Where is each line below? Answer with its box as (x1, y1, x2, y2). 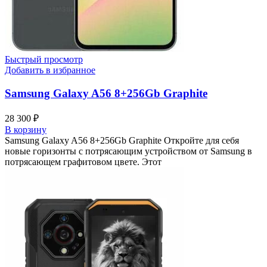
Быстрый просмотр (5, 54, 83, 65)
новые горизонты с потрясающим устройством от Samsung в (5, 145, 252, 156)
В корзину (5, 124, 46, 135)
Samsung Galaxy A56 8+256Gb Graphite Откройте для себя (5, 135, 239, 145)
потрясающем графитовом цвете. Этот (5, 156, 162, 167)
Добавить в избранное (5, 65, 95, 76)
